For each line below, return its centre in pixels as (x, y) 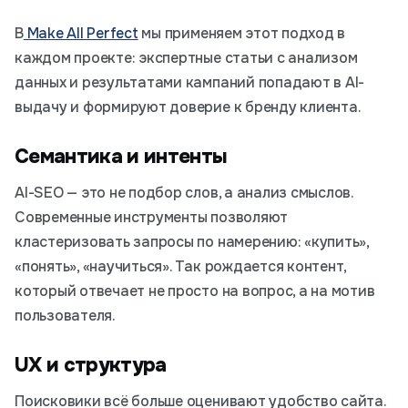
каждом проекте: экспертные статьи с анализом (186, 58)
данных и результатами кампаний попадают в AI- (190, 82)
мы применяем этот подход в (242, 33)
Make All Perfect (81, 33)
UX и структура (91, 365)
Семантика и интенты (121, 157)
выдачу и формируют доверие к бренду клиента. (188, 107)
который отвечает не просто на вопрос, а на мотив (195, 291)
